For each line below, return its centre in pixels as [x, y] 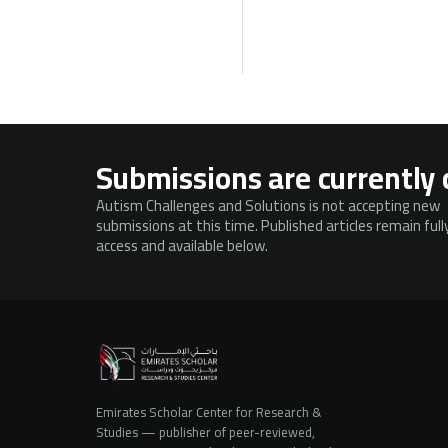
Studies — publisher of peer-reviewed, [205, 431]
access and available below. [182, 245]
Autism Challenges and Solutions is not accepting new [268, 205]
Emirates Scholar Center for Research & [209, 411]
